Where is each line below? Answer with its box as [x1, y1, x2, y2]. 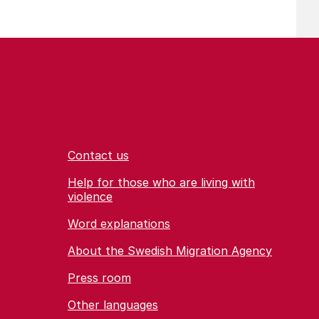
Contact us [68, 148, 129, 162]
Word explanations [68, 216, 170, 231]
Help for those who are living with [68, 175, 255, 189]
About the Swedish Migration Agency [68, 244, 272, 258]
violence [68, 189, 113, 204]
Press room [68, 271, 131, 285]
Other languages [68, 298, 158, 312]
